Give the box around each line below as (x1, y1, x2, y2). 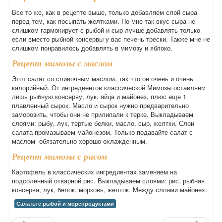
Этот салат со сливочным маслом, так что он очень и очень (12, 74, 193, 83)
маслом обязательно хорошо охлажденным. (12, 136, 147, 146)
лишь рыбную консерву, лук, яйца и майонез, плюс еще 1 (12, 92, 186, 101)
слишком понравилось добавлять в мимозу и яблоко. (12, 43, 172, 53)
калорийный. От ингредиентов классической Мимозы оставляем (12, 83, 206, 92)
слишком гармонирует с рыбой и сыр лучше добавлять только (12, 25, 200, 35)
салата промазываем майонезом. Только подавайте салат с (12, 127, 193, 137)
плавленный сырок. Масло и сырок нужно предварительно (12, 101, 189, 110)
